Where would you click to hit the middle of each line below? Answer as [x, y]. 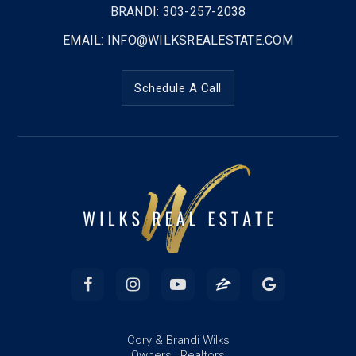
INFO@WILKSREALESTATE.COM [200, 40]
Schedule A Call [178, 88]
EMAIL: [85, 40]
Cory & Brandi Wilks [178, 340]
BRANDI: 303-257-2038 [178, 12]
